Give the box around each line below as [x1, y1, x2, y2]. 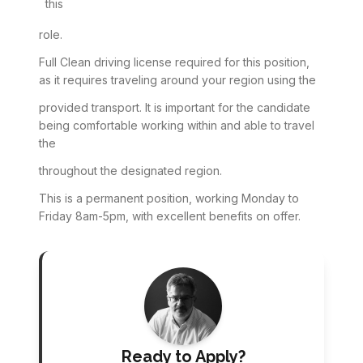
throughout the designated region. [39, 164, 222, 177]
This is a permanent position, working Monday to [39, 191, 299, 205]
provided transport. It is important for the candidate [39, 100, 310, 114]
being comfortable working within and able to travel [39, 118, 314, 132]
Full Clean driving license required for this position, [39, 55, 310, 69]
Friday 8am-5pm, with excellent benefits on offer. [39, 209, 301, 223]
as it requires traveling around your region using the [39, 73, 316, 87]
